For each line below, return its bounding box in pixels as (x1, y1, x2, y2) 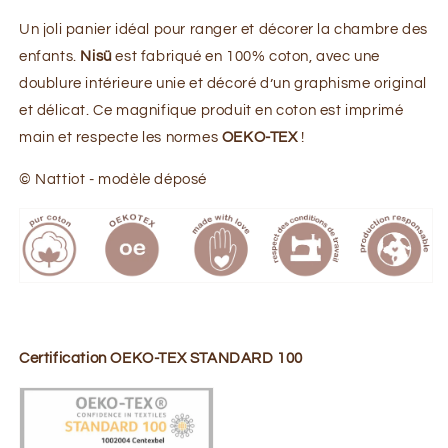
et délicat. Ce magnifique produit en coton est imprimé (19, 102, 404, 118)
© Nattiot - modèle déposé (19, 171, 207, 187)
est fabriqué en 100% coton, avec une (111, 48, 381, 64)
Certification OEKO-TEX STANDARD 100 (19, 350, 303, 366)
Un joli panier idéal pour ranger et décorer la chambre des (19, 21, 428, 37)
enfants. (19, 48, 81, 64)
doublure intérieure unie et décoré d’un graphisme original (19, 75, 427, 91)
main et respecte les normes (19, 129, 222, 145)
